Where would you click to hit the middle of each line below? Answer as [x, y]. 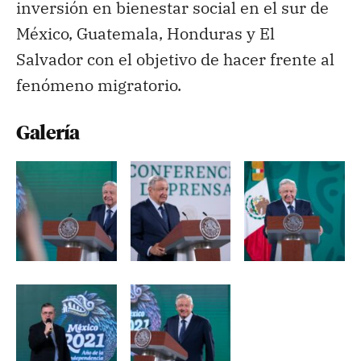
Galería [48, 133]
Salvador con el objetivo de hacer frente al [175, 59]
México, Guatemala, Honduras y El [145, 33]
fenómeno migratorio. [99, 85]
